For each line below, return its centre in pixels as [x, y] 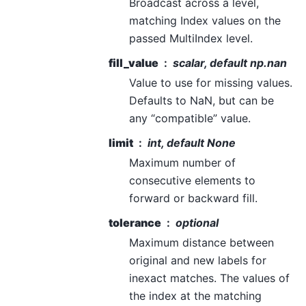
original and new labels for [198, 261]
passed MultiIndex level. [191, 39]
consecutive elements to [192, 181]
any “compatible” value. [190, 119]
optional [197, 223]
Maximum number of [182, 163]
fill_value [134, 63]
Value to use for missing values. [211, 83]
